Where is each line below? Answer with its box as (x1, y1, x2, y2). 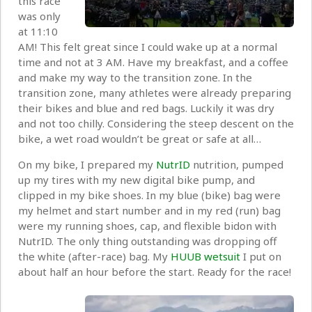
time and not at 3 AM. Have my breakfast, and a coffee (18, 55, 288, 70)
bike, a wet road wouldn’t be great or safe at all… (18, 132, 261, 146)
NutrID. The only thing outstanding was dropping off (18, 234, 276, 249)
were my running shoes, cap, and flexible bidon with (18, 219, 276, 233)
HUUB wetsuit (171, 249, 240, 264)
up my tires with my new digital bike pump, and (18, 173, 255, 187)
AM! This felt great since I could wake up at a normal (18, 40, 277, 54)
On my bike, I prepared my (18, 157, 156, 172)
